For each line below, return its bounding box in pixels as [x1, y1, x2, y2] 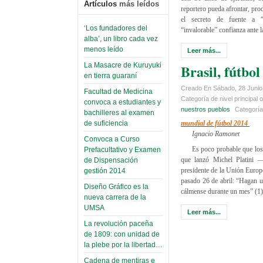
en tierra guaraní [84, 72, 137, 80]
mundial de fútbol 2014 [181, 119, 249, 127]
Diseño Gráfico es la [84, 183, 149, 191]
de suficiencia [84, 119, 128, 128]
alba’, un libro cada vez [84, 35, 158, 43]
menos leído [84, 45, 123, 54]
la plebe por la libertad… [84, 241, 163, 249]
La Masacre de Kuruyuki [84, 61, 161, 70]
